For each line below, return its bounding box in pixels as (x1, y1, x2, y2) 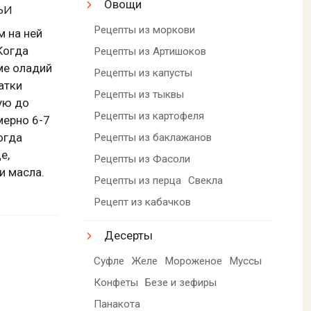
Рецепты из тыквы (94, 87, 185, 101)
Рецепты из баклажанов (94, 131, 212, 144)
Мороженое (165, 254, 223, 267)
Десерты (104, 228, 153, 242)
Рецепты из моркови (94, 23, 196, 36)
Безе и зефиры (145, 276, 217, 289)
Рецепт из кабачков (94, 195, 192, 208)
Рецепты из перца (94, 174, 182, 187)
